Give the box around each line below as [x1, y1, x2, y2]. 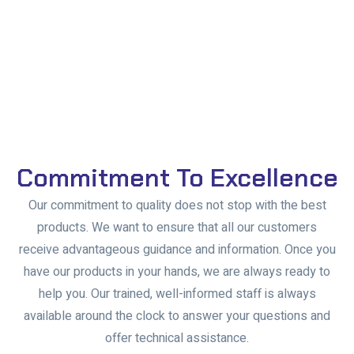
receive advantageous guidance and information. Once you [18, 239, 336, 259]
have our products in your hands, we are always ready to [24, 262, 330, 281]
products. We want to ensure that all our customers [37, 217, 317, 237]
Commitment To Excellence [16, 160, 338, 194]
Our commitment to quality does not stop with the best [28, 195, 326, 215]
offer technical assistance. [105, 328, 249, 348]
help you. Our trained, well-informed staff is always [38, 284, 316, 303]
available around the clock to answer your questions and [24, 306, 330, 326]
